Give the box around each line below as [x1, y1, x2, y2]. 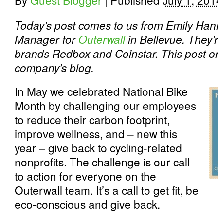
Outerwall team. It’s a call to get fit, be [15, 182, 199, 198]
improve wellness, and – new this [15, 126, 177, 141]
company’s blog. [15, 59, 94, 75]
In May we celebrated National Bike [15, 83, 188, 99]
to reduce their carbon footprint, [15, 111, 170, 127]
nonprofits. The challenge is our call [15, 154, 190, 169]
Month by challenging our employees [15, 97, 196, 113]
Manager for [15, 31, 78, 47]
